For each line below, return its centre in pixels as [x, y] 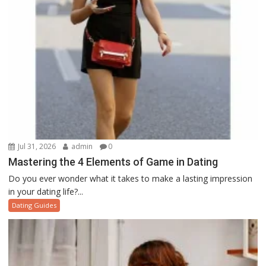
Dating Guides [34, 205]
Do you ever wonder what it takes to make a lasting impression [131, 179]
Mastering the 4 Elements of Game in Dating [113, 162]
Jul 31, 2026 [36, 147]
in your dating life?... [46, 192]
